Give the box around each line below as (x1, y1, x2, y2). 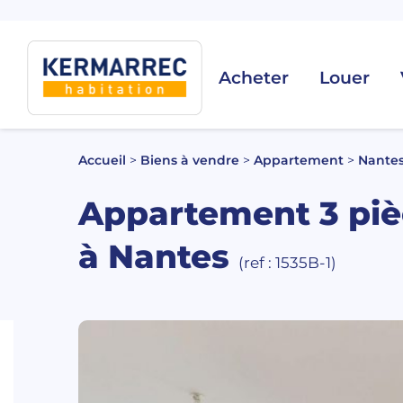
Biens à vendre (140, 151, 239, 168)
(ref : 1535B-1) (238, 253, 336, 272)
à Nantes (78, 236, 238, 276)
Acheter (219, 67, 289, 88)
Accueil (78, 151, 126, 168)
